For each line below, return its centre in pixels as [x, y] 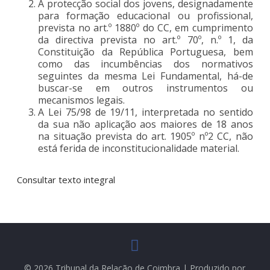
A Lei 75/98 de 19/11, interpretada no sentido [146, 112]
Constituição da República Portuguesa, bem [146, 52]
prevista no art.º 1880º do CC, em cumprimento [146, 27]
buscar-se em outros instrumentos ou [146, 88]
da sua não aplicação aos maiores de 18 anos [146, 124]
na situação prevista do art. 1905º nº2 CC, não [146, 136]
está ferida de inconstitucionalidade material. [139, 148]
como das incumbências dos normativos [146, 64]
